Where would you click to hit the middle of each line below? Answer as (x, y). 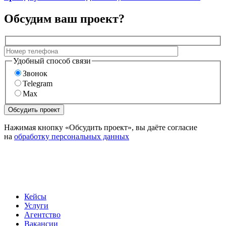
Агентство (42, 215)
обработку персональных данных (72, 137)
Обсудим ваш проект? (64, 19)
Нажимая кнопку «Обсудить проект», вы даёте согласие (101, 128)
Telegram (38, 84)
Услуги (36, 206)
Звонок (35, 74)
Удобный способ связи (52, 61)
